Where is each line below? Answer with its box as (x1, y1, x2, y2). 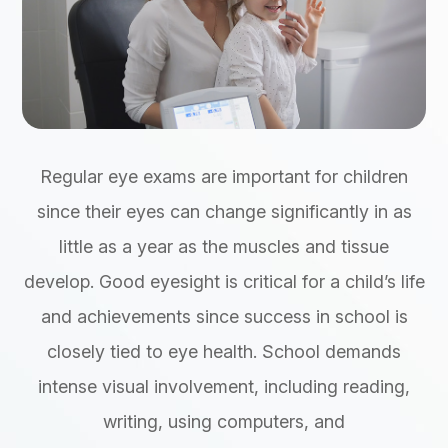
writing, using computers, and (103, 410, 345, 432)
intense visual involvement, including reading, (38, 375, 410, 397)
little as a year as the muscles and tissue (59, 235, 389, 257)
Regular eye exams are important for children (40, 165, 408, 187)
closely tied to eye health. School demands (47, 340, 401, 362)
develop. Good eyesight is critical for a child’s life (23, 270, 425, 292)
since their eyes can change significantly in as (36, 200, 412, 222)
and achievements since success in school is (40, 305, 408, 327)
